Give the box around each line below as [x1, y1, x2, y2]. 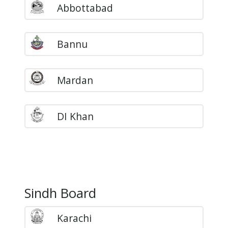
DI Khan [56, 109, 94, 123]
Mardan [56, 73, 93, 87]
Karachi [56, 211, 92, 225]
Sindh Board [24, 184, 96, 202]
